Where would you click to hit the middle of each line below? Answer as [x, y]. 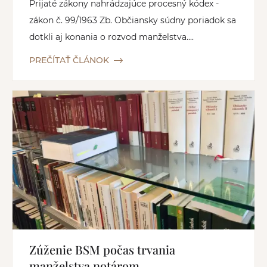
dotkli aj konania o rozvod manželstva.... [111, 37]
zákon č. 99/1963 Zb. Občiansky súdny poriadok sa [133, 21]
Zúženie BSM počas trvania [102, 249]
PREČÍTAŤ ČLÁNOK [69, 60]
